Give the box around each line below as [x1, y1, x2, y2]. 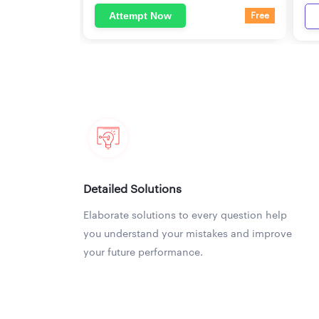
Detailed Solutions [83, 183, 182, 195]
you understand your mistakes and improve [83, 229, 292, 239]
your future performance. [83, 247, 203, 258]
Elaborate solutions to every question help [83, 210, 287, 221]
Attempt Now [109, 9, 172, 21]
